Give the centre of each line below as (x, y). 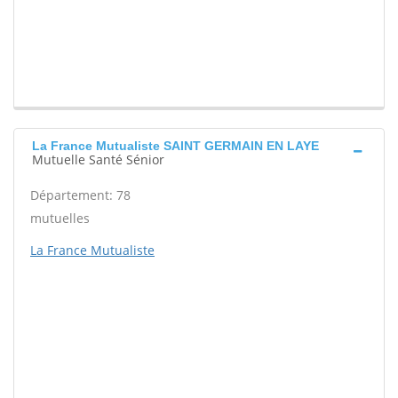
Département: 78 (80, 195)
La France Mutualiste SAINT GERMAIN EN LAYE (175, 146)
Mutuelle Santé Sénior (98, 160)
